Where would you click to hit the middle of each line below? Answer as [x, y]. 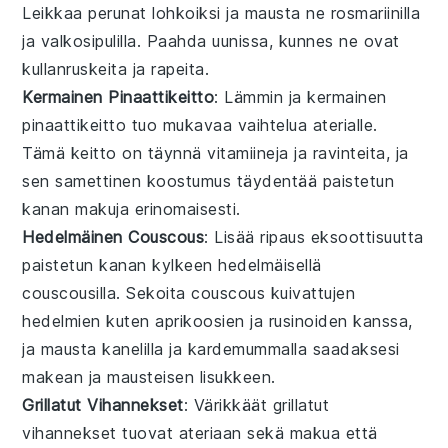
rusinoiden [308, 320]
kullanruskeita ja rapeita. [116, 68]
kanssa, [380, 320]
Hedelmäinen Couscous [113, 236]
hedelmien [61, 320]
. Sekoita [154, 292]
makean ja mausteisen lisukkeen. [149, 376]
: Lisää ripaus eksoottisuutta [314, 236]
